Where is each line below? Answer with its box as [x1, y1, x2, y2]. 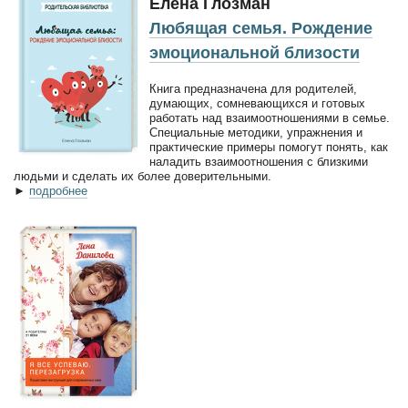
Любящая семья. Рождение [149, 18, 372, 37]
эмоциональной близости [149, 43, 360, 62]
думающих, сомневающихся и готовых [149, 96, 365, 110]
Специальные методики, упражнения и [149, 125, 362, 139]
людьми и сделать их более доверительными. [14, 168, 271, 183]
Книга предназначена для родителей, [149, 81, 357, 96]
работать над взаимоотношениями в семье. [149, 110, 390, 125]
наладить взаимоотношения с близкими [149, 154, 368, 168]
